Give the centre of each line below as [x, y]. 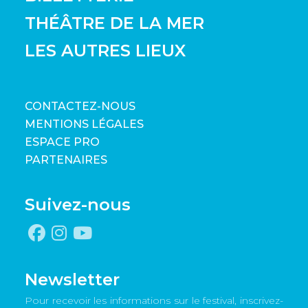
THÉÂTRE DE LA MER [114, 23]
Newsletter [72, 279]
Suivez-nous [78, 204]
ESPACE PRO [62, 142]
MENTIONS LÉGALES [84, 124]
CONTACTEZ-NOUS [80, 106]
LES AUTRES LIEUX [105, 50]
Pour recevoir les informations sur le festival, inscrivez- [154, 300]
